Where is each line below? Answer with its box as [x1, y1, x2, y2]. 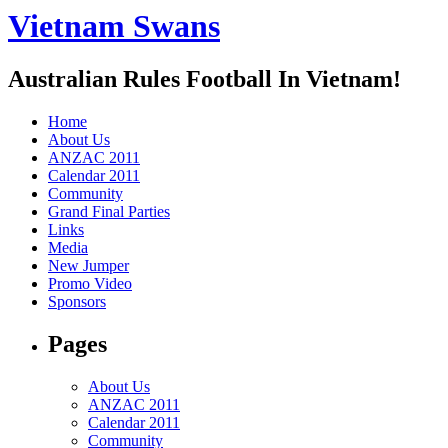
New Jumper [48, 257, 129, 275]
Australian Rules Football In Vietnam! [8, 66, 401, 93]
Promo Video [48, 275, 132, 293]
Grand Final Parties [48, 203, 170, 221]
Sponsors [48, 293, 106, 311]
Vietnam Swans [8, 8, 220, 44]
